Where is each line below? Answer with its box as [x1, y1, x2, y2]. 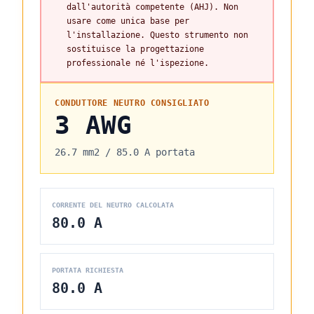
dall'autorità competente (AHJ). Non [67, 2, 238, 12]
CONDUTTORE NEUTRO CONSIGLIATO [55, 98, 210, 108]
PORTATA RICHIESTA [52, 266, 123, 274]
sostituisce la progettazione [67, 44, 204, 54]
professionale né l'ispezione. [67, 58, 209, 68]
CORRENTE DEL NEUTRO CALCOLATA [52, 201, 174, 209]
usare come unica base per [67, 16, 189, 26]
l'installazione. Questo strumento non [67, 30, 248, 40]
